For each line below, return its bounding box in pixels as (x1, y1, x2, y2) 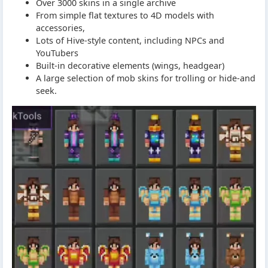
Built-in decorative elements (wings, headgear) (36, 60, 224, 72)
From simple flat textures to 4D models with (36, 10, 214, 22)
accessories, (36, 22, 85, 34)
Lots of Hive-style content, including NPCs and (36, 35, 224, 47)
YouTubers (36, 47, 78, 59)
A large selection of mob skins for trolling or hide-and (36, 72, 255, 84)
